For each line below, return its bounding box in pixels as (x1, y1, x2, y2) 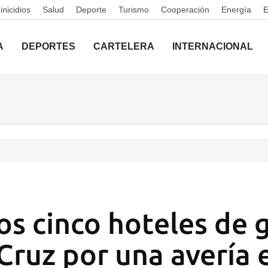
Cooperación (161, 5, 209, 14)
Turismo (118, 5, 149, 14)
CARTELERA (93, 41, 154, 51)
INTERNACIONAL (172, 41, 253, 51)
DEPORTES (22, 41, 75, 51)
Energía (221, 5, 251, 14)
